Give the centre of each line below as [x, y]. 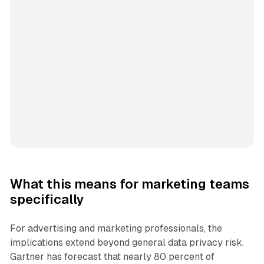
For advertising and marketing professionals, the [116, 229]
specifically [47, 200]
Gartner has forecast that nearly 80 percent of [112, 257]
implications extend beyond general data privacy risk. [127, 243]
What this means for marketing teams [129, 184]
